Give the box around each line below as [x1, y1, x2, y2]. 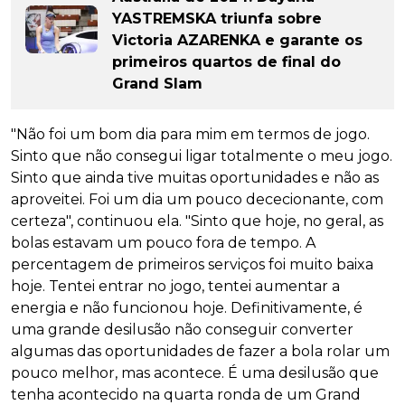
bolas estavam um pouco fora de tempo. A [11, 233, 316, 251]
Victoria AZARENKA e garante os [112, 31, 363, 49]
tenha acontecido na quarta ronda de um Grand [11, 385, 361, 403]
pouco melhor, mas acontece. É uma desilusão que [11, 363, 379, 381]
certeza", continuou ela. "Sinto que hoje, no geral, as [11, 212, 383, 230]
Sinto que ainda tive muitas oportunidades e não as [11, 168, 379, 186]
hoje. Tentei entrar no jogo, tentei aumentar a [11, 277, 340, 295]
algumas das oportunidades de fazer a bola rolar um [11, 342, 390, 360]
